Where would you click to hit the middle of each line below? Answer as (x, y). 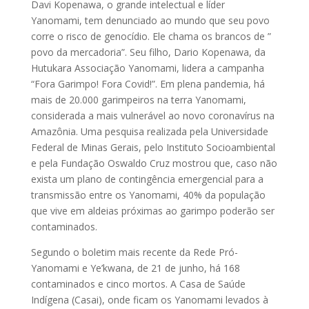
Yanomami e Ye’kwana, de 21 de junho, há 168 (135, 268)
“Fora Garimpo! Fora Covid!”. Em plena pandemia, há (148, 83)
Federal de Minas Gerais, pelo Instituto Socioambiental (153, 147)
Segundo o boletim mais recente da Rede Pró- (134, 252)
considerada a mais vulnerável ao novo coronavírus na (152, 115)
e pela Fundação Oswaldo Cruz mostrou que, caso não (154, 163)
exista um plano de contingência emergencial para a (147, 179)
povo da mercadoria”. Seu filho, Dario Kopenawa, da (148, 52)
